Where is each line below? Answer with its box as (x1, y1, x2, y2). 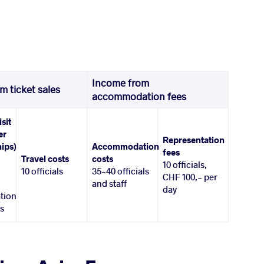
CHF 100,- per (163, 171, 218, 183)
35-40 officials (92, 165, 150, 177)
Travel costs (21, 153, 70, 165)
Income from (92, 77, 150, 90)
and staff (92, 177, 127, 190)
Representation (163, 134, 225, 146)
